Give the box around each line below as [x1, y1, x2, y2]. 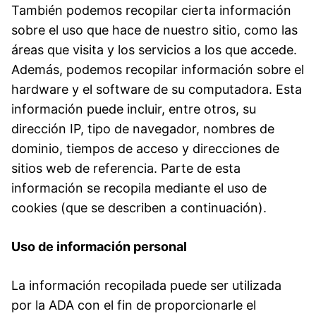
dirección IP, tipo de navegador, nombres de [11, 121, 274, 136]
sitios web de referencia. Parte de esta [11, 160, 241, 176]
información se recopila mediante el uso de [11, 180, 267, 195]
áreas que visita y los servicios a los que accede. [11, 42, 297, 57]
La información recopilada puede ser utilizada [11, 277, 281, 293]
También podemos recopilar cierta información [11, 2, 291, 18]
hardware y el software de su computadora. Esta [11, 81, 302, 97]
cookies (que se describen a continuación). [11, 200, 267, 215]
